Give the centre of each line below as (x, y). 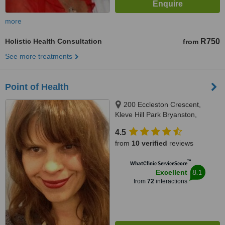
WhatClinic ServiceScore (158, 163)
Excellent (171, 172)
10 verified (149, 143)
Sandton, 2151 (138, 125)
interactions (171, 181)
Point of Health (37, 87)
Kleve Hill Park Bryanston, (156, 115)
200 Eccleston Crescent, (162, 104)
